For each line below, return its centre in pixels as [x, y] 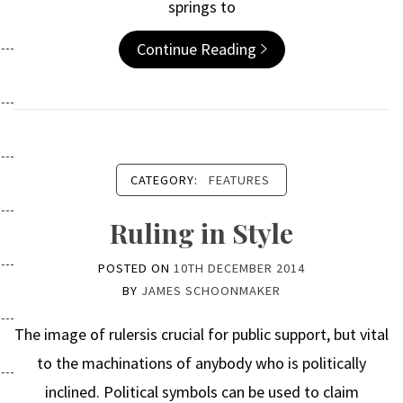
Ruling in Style [201, 233]
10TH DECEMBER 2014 [239, 268]
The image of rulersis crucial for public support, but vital [201, 334]
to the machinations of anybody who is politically [201, 363]
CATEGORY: [166, 180]
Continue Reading [196, 49]
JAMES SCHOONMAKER [211, 291]
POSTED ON [136, 268]
